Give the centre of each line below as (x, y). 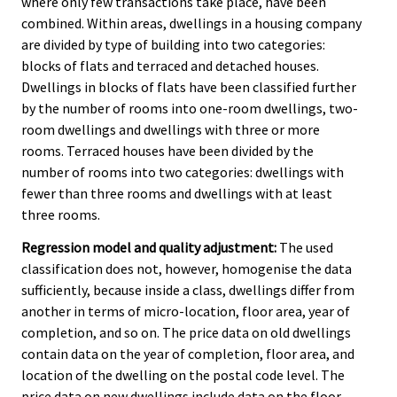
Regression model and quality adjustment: (149, 247)
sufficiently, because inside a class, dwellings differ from (188, 289)
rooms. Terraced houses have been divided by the (167, 151)
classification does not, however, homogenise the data (187, 268)
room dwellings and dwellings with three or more (171, 129)
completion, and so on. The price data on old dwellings (186, 332)
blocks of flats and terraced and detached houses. (170, 66)
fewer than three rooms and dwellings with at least (177, 193)
